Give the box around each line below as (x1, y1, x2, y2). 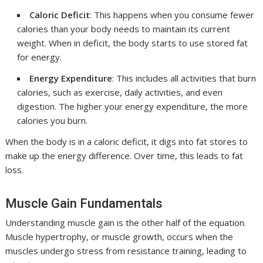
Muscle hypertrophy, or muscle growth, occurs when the (5, 231, 234, 242)
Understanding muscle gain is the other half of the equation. (5, 217, 247, 228)
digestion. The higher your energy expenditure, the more (17, 100, 248, 112)
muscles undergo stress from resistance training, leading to (5, 245, 247, 257)
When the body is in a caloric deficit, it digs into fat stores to (5, 136, 248, 147)
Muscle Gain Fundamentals (5, 196, 163, 211)
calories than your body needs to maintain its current (17, 23, 231, 35)
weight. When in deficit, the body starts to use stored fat (17, 37, 248, 49)
